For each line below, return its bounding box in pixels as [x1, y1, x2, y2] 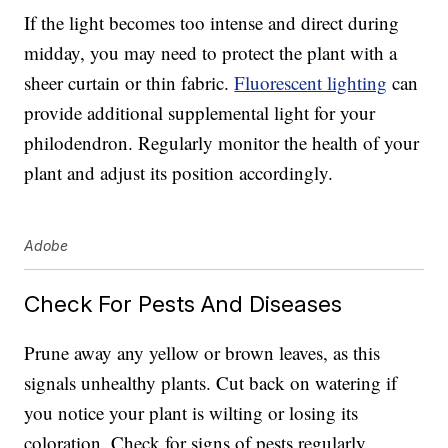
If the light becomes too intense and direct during [24, 10, 400, 36]
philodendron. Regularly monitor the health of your [24, 130, 420, 156]
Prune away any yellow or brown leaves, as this [24, 340, 381, 366]
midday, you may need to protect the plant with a [24, 40, 398, 66]
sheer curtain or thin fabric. [24, 70, 235, 96]
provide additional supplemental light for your [24, 100, 376, 126]
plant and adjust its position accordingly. [24, 160, 334, 186]
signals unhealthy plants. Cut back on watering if [24, 370, 398, 396]
